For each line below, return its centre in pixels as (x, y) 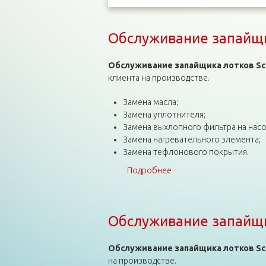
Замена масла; (150, 102)
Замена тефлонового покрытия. (186, 152)
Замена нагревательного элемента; (191, 140)
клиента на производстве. (159, 78)
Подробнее (149, 170)
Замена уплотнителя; (164, 115)
